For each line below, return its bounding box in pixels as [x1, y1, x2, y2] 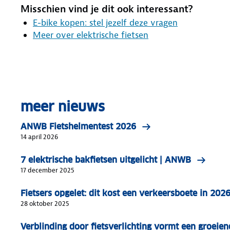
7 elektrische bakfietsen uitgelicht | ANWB [21, 154, 191, 165]
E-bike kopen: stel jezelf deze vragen [33, 16, 178, 28]
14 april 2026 [21, 132, 58, 141]
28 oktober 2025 [21, 199, 69, 208]
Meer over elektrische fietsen [33, 29, 148, 41]
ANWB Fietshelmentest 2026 [21, 121, 136, 132]
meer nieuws [21, 98, 105, 115]
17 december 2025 [21, 165, 74, 175]
